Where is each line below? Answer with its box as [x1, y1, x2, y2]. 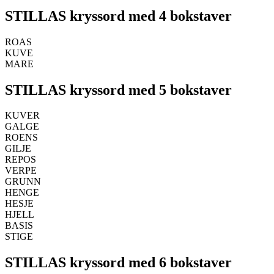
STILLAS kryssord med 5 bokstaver [5, 81, 232, 98]
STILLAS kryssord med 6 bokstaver [5, 254, 232, 271]
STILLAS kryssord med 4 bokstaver [5, 7, 232, 24]
